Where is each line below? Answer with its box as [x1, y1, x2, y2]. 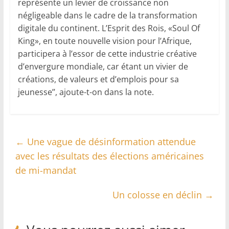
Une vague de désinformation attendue [24, 135, 196, 148]
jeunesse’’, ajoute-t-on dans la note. [17, 86, 154, 98]
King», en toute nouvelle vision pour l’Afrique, [17, 35, 192, 47]
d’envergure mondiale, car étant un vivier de [17, 60, 188, 72]
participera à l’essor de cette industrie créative [17, 48, 197, 59]
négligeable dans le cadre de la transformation [17, 9, 197, 21]
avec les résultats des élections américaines [15, 149, 204, 162]
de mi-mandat [15, 164, 76, 176]
